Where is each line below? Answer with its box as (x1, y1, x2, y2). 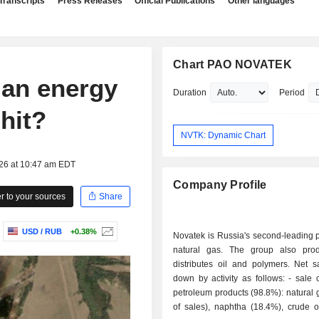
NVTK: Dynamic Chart (181, 130, 266, 140)
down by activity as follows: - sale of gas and (173, 273, 289, 284)
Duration (173, 88, 207, 98)
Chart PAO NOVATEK (173, 58, 293, 70)
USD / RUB (21, 227, 62, 236)
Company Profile (173, 179, 267, 192)
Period (279, 88, 305, 98)
